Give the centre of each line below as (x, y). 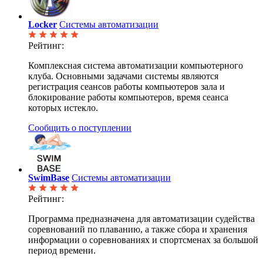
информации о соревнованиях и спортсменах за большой (143, 240)
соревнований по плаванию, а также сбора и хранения (138, 229)
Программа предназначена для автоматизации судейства (141, 218)
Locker (43, 24)
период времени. (62, 250)
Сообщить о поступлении (80, 127)
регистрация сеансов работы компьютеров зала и (127, 86)
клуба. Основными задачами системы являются (123, 76)
